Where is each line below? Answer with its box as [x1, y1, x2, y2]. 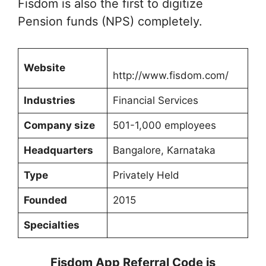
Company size [23, 119, 95, 131]
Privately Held [112, 169, 179, 181]
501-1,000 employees [112, 119, 216, 131]
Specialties [23, 219, 80, 231]
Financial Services [112, 94, 198, 106]
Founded [23, 194, 67, 206]
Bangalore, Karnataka [112, 144, 216, 156]
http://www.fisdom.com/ [112, 69, 232, 81]
